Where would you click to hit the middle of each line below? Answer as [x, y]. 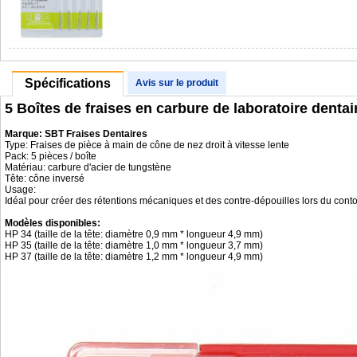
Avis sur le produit [177, 83]
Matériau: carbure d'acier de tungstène [88, 167]
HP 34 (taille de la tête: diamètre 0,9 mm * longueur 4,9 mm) [134, 234]
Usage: [20, 190]
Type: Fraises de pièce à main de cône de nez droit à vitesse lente [147, 145]
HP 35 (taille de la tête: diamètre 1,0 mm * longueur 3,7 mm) [134, 245]
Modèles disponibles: [53, 223]
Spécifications [68, 83]
